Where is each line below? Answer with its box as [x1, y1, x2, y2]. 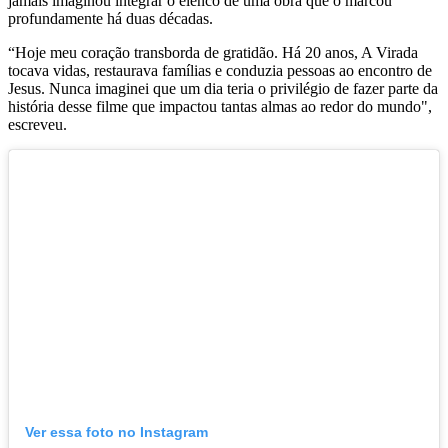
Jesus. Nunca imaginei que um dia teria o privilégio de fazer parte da [8, 79, 438, 97]
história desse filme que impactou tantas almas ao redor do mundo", [8, 97, 432, 115]
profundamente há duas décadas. [8, 9, 213, 27]
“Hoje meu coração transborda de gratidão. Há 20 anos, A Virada [8, 43, 418, 61]
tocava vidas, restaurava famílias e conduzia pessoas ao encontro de [8, 61, 432, 79]
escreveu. [8, 115, 67, 133]
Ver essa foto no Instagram [25, 423, 208, 440]
